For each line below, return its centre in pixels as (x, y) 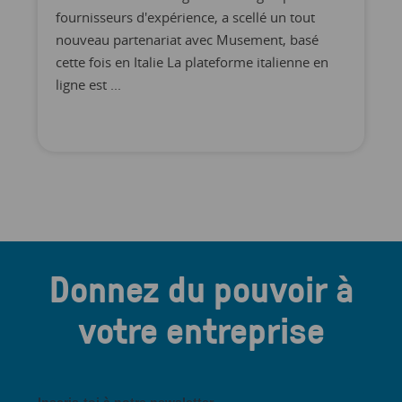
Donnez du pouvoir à (201, 288)
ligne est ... (88, 84)
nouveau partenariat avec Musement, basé (187, 39)
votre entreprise (201, 330)
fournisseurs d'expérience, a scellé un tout (185, 17)
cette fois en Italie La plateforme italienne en (192, 62)
